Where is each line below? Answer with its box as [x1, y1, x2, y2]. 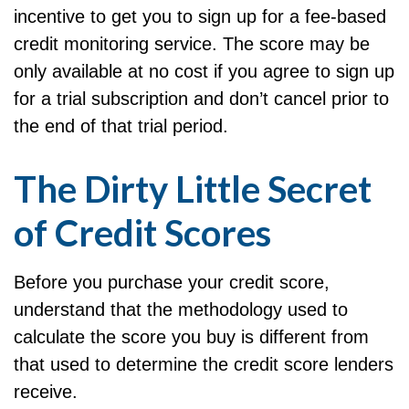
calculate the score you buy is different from [14, 327, 369, 347]
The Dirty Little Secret [14, 167, 372, 211]
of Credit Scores [14, 211, 271, 255]
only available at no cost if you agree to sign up [14, 61, 394, 81]
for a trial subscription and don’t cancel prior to [14, 89, 389, 109]
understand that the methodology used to [14, 299, 348, 320]
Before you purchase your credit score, [14, 272, 330, 292]
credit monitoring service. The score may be [14, 34, 370, 54]
